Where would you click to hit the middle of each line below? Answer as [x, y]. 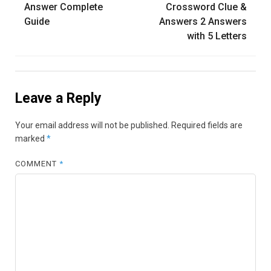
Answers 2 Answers [203, 21]
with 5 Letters [217, 36]
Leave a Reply [58, 98]
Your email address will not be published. [92, 126]
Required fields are [207, 126]
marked [31, 139]
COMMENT [38, 164]
